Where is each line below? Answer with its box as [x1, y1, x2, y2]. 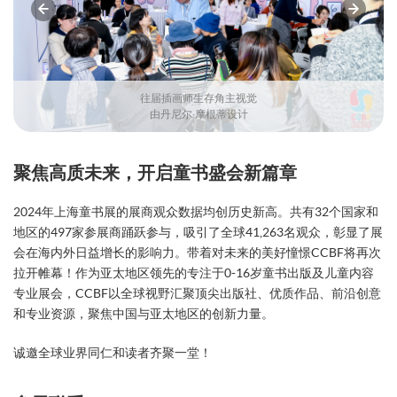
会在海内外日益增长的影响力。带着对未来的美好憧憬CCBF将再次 [13, 245, 381, 260]
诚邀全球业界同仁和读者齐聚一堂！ [13, 346, 212, 361]
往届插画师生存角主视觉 [140, 92, 257, 105]
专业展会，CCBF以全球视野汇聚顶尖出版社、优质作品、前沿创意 [13, 285, 381, 300]
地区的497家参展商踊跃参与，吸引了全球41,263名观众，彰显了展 [13, 224, 383, 239]
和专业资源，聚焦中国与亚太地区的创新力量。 [13, 306, 274, 321]
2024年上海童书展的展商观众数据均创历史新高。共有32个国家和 [13, 204, 378, 219]
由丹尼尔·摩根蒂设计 [149, 108, 248, 121]
